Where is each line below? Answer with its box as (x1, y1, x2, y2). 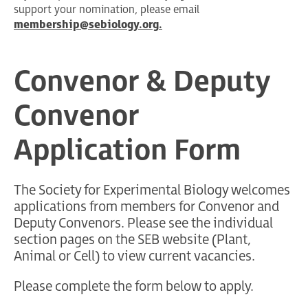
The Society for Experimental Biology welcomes (14, 181, 290, 199)
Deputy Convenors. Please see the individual (14, 214, 273, 232)
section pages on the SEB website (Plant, (14, 231, 251, 248)
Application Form (14, 133, 241, 168)
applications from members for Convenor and (14, 198, 279, 215)
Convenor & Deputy (14, 64, 271, 100)
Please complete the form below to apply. (14, 278, 254, 295)
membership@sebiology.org (14, 18, 159, 32)
